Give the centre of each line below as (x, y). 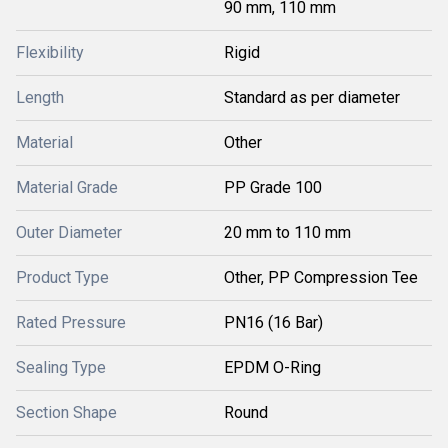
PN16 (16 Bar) (273, 322)
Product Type (62, 277)
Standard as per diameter (312, 97)
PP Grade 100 (273, 187)
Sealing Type (61, 367)
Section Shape (66, 412)
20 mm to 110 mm (287, 232)
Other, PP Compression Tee (321, 277)
